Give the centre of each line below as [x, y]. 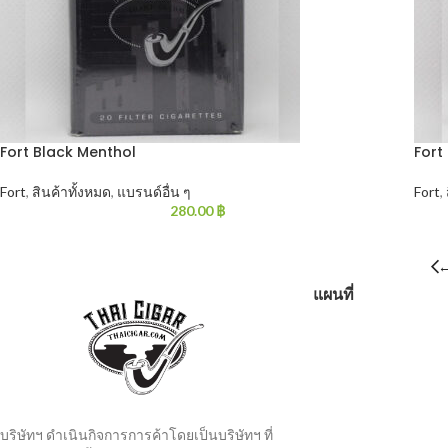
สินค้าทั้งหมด [71, 191]
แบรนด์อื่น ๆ [154, 191]
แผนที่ [333, 294]
